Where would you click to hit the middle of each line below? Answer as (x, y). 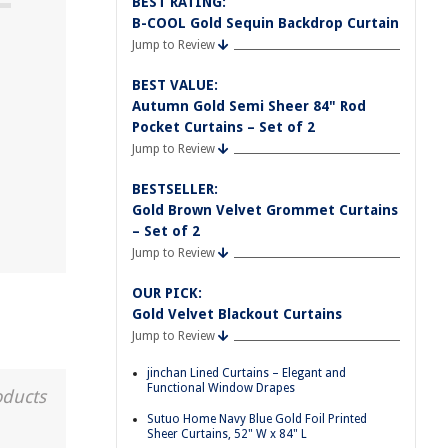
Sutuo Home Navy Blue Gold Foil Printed (257, 418)
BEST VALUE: (175, 85)
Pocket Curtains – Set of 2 (223, 127)
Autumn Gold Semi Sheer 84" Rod (249, 106)
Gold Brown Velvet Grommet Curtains (265, 210)
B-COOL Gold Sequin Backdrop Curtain (265, 23)
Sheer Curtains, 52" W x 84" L (227, 433)
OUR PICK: (167, 293)
